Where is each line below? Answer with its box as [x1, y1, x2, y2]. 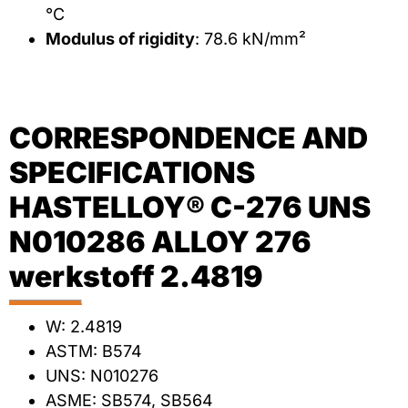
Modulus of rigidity [46, 29, 195, 49]
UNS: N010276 [46, 366, 158, 386]
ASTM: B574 [46, 342, 142, 362]
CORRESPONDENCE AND [9, 120, 368, 157]
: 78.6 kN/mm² [195, 29, 306, 49]
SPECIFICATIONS [9, 155, 255, 191]
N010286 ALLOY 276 [9, 224, 311, 260]
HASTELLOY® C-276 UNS [9, 189, 371, 226]
